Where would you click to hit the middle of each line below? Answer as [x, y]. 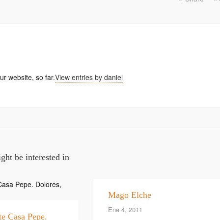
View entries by [80, 77]
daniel [113, 77]
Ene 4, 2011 [125, 210]
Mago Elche [130, 195]
